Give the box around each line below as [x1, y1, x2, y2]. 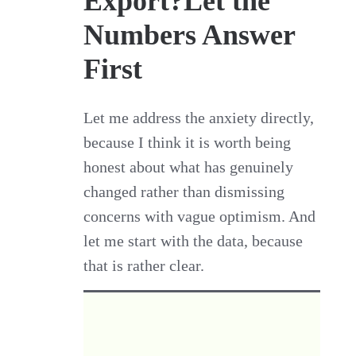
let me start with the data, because [83, 231, 304, 250]
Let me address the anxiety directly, [83, 108, 315, 126]
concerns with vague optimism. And [83, 207, 316, 225]
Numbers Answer [83, 18, 296, 51]
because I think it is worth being [83, 133, 292, 151]
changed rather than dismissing [83, 182, 285, 200]
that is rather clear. [83, 256, 205, 274]
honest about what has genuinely [83, 157, 294, 176]
